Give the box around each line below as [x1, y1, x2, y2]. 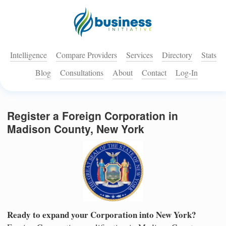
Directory [161, 49, 192, 61]
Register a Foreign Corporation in [7, 108, 178, 124]
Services [126, 49, 153, 61]
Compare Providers [55, 49, 117, 61]
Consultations [60, 67, 103, 78]
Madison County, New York [7, 121, 144, 137]
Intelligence [10, 49, 47, 61]
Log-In [176, 67, 198, 78]
